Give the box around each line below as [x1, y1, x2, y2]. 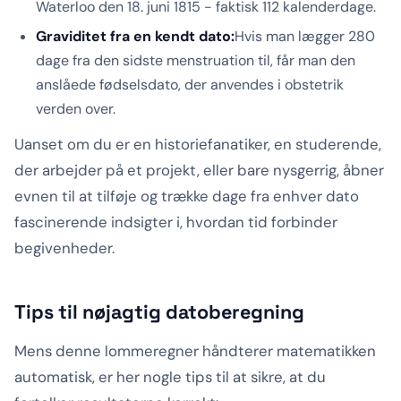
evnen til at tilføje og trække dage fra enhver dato [14, 186, 359, 207]
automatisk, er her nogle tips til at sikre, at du [14, 367, 326, 388]
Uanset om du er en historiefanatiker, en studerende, [14, 134, 381, 155]
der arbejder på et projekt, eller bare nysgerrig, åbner [14, 160, 384, 181]
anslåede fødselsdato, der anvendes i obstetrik [36, 75, 344, 95]
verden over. [36, 99, 115, 119]
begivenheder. [14, 238, 115, 259]
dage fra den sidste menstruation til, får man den [36, 51, 355, 71]
